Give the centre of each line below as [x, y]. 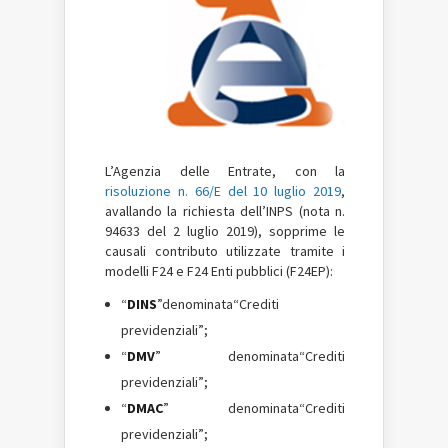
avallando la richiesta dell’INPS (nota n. [225, 211]
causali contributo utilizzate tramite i [225, 251]
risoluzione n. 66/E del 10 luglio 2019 [223, 191]
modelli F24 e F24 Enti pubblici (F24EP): [219, 271]
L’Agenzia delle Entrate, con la [225, 171]
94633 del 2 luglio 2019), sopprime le [225, 231]
